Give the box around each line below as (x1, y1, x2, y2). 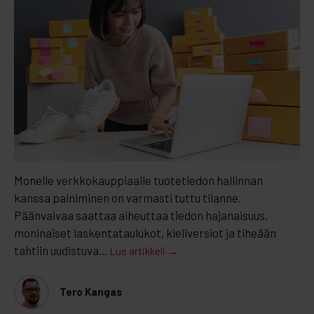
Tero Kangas (60, 285, 122, 299)
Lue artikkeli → (109, 244, 178, 257)
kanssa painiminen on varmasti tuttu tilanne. (14, 190, 241, 205)
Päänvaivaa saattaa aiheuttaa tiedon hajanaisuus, (14, 207, 268, 222)
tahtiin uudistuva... (14, 243, 107, 257)
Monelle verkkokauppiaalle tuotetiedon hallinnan (14, 172, 263, 187)
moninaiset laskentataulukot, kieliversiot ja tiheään (14, 225, 276, 240)
